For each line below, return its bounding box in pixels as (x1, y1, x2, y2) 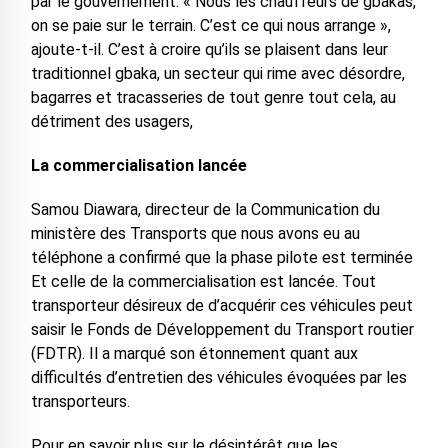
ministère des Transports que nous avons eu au (30, 224, 360, 244)
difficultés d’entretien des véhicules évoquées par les (30, 368, 407, 388)
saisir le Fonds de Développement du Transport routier (30, 320, 414, 340)
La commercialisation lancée (30, 156, 247, 176)
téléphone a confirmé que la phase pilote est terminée (30, 248, 413, 268)
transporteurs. (30, 392, 130, 412)
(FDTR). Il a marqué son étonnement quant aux (30, 344, 358, 364)
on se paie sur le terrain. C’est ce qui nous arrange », (30, 16, 391, 36)
